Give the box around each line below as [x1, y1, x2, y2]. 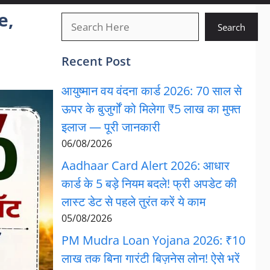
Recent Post [61, 53, 131, 69]
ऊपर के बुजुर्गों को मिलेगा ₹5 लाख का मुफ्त [61, 101, 240, 117]
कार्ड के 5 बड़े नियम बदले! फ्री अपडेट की [61, 175, 237, 192]
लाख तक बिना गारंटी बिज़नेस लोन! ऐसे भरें [61, 250, 240, 266]
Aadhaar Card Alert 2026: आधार [61, 157, 230, 174]
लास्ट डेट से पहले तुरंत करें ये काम [61, 193, 206, 210]
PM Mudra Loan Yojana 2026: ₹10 [61, 232, 245, 248]
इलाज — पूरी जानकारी [61, 119, 160, 135]
